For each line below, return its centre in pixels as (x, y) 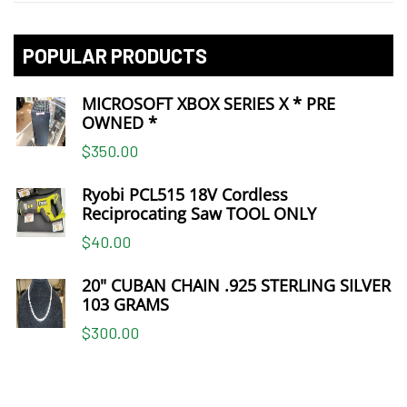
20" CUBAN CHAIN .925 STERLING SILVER (236, 286)
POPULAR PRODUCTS (115, 56)
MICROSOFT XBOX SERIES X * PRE (208, 104)
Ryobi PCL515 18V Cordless (185, 195)
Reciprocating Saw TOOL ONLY (199, 214)
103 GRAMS (125, 305)
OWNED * (119, 123)
